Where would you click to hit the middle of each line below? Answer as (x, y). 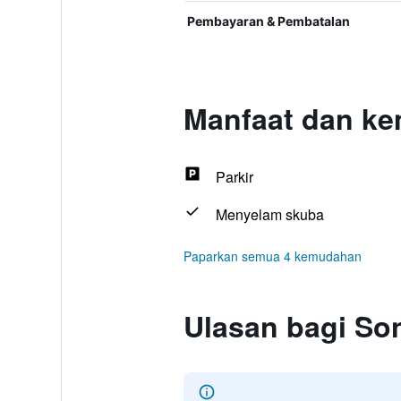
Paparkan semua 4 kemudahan (272, 256)
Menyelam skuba (269, 214)
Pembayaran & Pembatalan (268, 21)
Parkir (234, 177)
